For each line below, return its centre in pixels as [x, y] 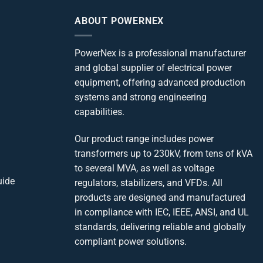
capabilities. [100, 112]
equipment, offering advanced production [160, 82]
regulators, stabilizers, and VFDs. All [149, 183]
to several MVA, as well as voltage [144, 168]
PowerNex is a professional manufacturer [160, 53]
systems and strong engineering [141, 97]
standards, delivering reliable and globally [160, 227]
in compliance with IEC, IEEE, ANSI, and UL [162, 212]
